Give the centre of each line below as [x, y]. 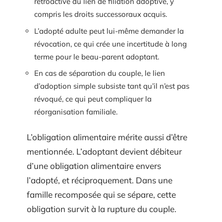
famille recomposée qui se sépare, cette [101, 194]
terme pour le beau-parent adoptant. [97, 56]
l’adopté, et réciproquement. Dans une [100, 180]
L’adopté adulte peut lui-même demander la [109, 31]
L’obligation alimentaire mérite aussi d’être [107, 137]
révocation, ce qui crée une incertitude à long [111, 44]
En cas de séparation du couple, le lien [100, 73]
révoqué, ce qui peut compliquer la [93, 99]
